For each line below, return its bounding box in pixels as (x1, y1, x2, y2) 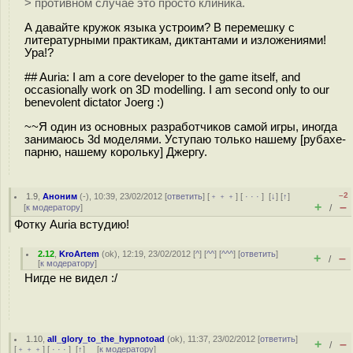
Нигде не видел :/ (24, 272, 117, 284)
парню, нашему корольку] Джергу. (24, 145, 207, 158)
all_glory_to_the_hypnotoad (47, 334, 165, 344)
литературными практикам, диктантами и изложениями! (24, 33, 326, 46)
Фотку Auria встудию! (14, 218, 129, 231)
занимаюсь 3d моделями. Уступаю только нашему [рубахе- (24, 132, 346, 146)
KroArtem (59, 249, 100, 258)
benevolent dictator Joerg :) (24, 95, 164, 109)
